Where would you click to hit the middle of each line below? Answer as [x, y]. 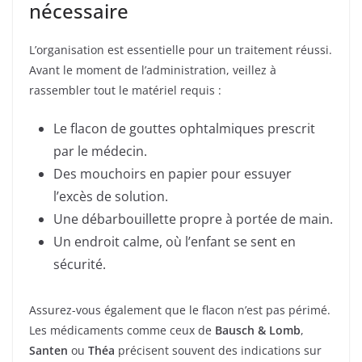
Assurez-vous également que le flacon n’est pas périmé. [180, 309]
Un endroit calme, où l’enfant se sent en [175, 241]
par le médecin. [100, 151]
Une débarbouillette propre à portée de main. [193, 219]
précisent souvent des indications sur [218, 350]
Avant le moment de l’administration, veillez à [153, 69]
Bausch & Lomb [258, 330]
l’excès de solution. [111, 196]
